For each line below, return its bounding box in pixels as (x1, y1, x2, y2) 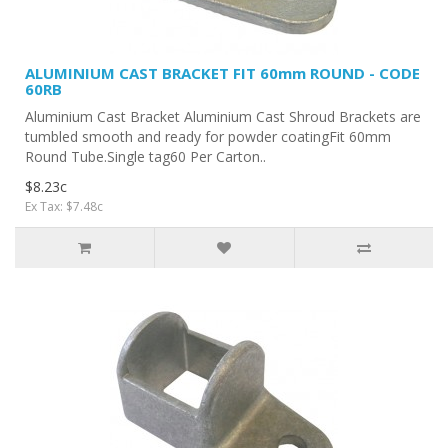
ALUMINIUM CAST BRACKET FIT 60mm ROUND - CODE (25, 63, 420, 83)
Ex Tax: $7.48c (25, 198, 103, 215)
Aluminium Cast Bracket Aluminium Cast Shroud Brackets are (25, 107, 421, 126)
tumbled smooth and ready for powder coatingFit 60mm (25, 127, 391, 146)
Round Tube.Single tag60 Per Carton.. (25, 147, 266, 166)
